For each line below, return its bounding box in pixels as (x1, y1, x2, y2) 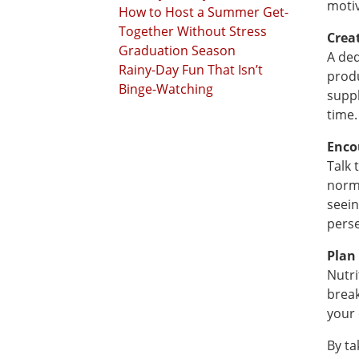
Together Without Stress (119, 22, 267, 40)
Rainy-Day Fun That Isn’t (119, 61, 263, 79)
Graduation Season (119, 42, 236, 59)
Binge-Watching (119, 80, 213, 98)
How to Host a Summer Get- (119, 3, 288, 21)
